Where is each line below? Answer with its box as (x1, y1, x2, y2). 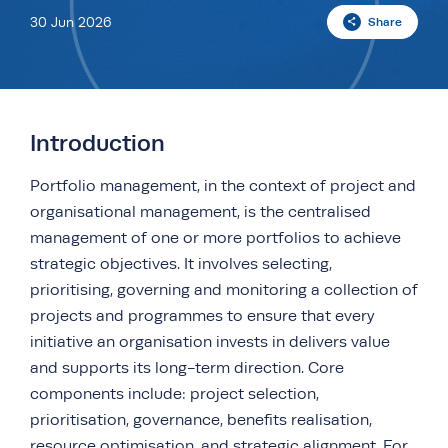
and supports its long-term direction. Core (30, 359, 344, 377)
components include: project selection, (30, 385, 319, 403)
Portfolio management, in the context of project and (30, 177, 416, 195)
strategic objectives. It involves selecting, (30, 255, 332, 273)
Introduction (30, 130, 165, 156)
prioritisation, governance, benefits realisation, (30, 411, 372, 429)
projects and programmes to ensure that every (30, 307, 375, 325)
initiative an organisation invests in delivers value (30, 333, 390, 351)
